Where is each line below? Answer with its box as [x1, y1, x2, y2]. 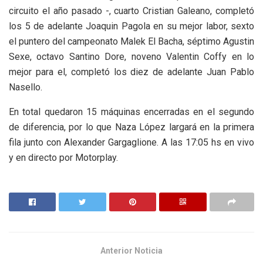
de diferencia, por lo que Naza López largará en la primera [9, 122, 254, 133]
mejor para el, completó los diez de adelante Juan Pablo [9, 66, 254, 78]
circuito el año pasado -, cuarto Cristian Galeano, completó [9, 5, 254, 17]
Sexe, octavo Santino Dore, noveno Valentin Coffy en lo [9, 51, 254, 63]
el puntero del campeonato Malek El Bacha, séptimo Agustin [9, 36, 254, 48]
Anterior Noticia [100, 246, 163, 256]
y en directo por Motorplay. [9, 152, 118, 164]
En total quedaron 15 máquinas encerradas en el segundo [9, 106, 254, 118]
